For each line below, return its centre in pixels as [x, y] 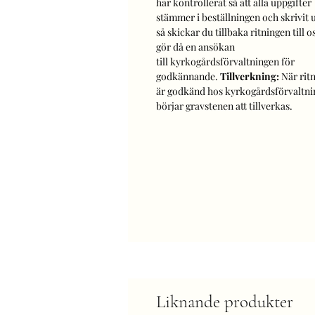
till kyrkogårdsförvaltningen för [225, 61]
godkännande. [188, 76]
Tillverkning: [250, 76]
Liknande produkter [225, 301]
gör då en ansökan [195, 46]
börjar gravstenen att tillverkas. [224, 105]
